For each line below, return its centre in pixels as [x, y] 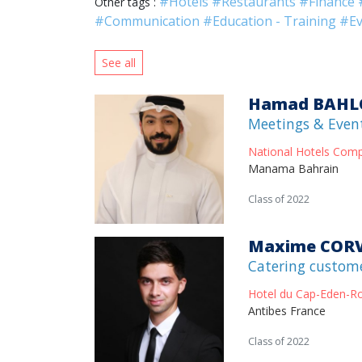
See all [119, 63]
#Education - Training [269, 21]
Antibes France [287, 311]
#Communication [147, 21]
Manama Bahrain [293, 168]
